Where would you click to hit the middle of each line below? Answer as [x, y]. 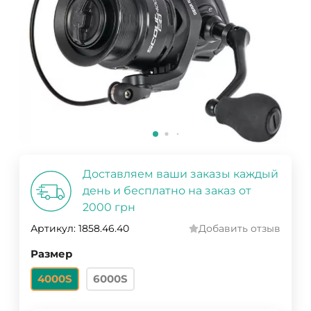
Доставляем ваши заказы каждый [180, 174]
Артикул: [53, 229]
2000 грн [109, 208]
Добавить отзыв [239, 229]
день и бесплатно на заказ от [167, 191]
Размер [51, 254]
